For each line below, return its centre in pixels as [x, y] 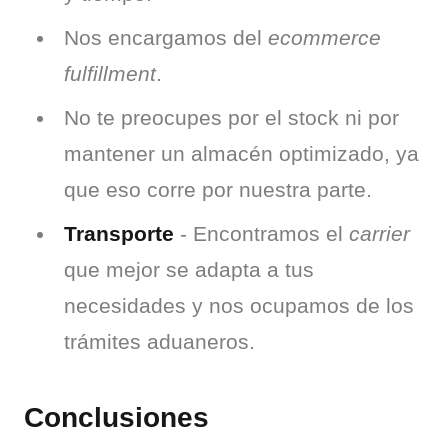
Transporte [119, 233]
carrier [379, 233]
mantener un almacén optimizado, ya [241, 153]
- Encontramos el [261, 233]
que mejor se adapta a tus [189, 269]
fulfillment [110, 73]
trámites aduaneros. [159, 341]
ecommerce [324, 37]
